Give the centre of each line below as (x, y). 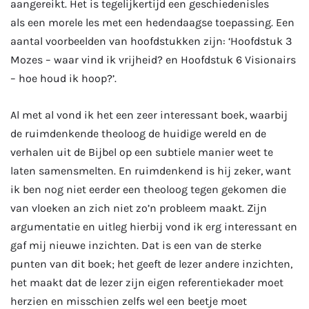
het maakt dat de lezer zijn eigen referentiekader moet (147, 282)
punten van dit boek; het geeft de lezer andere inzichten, (151, 263)
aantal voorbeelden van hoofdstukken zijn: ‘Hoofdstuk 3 (151, 41)
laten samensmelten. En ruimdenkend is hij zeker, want (151, 170)
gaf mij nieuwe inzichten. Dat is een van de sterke (136, 245)
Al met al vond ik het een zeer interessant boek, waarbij (149, 114)
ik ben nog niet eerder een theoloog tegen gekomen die (148, 189)
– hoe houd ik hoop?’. (65, 78)
